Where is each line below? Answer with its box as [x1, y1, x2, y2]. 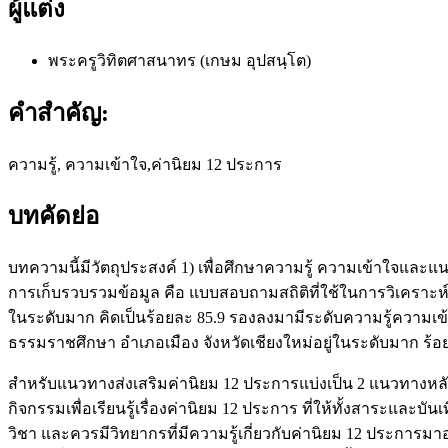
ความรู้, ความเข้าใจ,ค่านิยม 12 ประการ [8, 155, 282, 173]
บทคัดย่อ [8, 203, 99, 230]
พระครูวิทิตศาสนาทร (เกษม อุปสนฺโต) [48, 51, 311, 69]
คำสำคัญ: [8, 99, 109, 126]
